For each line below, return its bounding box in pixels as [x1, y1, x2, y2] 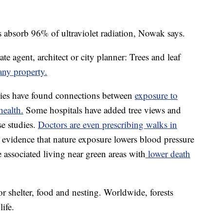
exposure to [135, 89, 178, 101]
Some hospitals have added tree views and [23, 104, 181, 116]
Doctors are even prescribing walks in [38, 118, 177, 130]
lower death [145, 147, 190, 160]
